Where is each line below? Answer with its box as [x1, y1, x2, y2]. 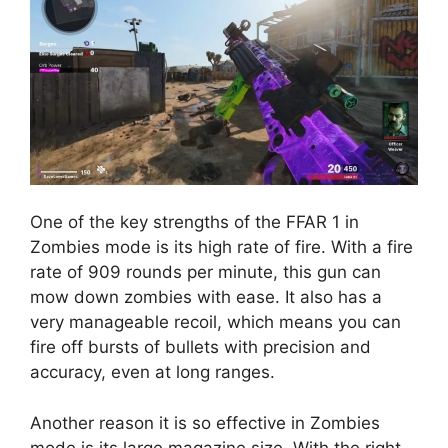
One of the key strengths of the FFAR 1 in [30, 212, 359, 233]
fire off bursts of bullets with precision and [30, 337, 371, 358]
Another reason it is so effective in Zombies [30, 412, 380, 433]
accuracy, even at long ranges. [30, 362, 275, 383]
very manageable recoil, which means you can [30, 312, 401, 333]
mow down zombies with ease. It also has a [30, 287, 382, 308]
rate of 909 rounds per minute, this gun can [30, 262, 381, 283]
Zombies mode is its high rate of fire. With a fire [30, 237, 413, 258]
